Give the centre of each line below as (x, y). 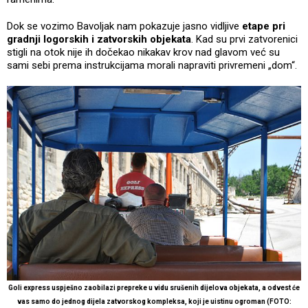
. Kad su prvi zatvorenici (244, 39)
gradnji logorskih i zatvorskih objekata (99, 39)
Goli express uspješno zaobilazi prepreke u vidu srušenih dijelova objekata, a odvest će (154, 288)
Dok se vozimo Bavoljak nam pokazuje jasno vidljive (123, 26)
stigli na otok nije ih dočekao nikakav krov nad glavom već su (143, 52)
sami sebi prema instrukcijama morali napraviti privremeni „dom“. (153, 65)
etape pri (262, 26)
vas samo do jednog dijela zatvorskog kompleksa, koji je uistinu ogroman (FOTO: (154, 302)
